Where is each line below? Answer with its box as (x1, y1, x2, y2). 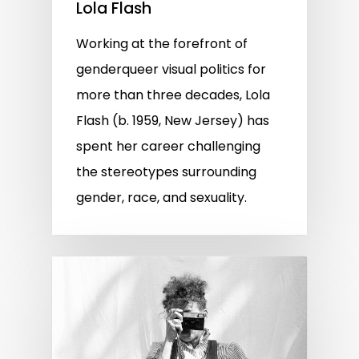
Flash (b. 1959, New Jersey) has (76, 111, 269, 130)
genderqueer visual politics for (76, 59, 266, 79)
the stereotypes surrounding (76, 162, 256, 181)
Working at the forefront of (76, 34, 248, 53)
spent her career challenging (76, 136, 260, 155)
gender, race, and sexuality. (76, 188, 247, 207)
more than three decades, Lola (76, 85, 270, 104)
